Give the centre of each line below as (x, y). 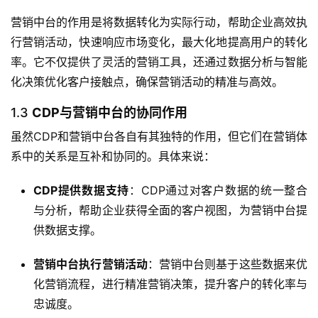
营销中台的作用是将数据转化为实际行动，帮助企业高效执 (159, 22)
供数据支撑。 (67, 230)
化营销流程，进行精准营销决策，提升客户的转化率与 (170, 284)
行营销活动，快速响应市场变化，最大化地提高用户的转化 (159, 42)
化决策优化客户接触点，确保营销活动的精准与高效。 (147, 82)
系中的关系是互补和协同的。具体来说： (113, 157)
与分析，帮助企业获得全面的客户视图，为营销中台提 (170, 210)
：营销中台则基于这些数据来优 (227, 264)
